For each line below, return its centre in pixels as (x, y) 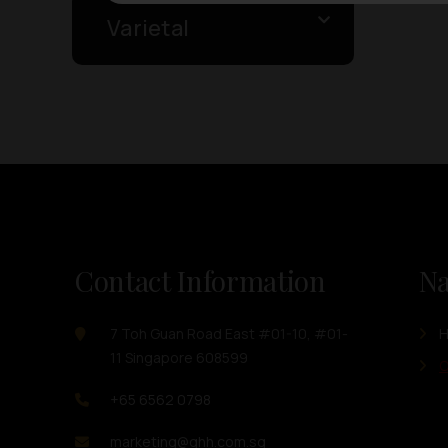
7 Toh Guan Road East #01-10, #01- (229, 333)
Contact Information (200, 280)
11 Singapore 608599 (179, 357)
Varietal (148, 27)
